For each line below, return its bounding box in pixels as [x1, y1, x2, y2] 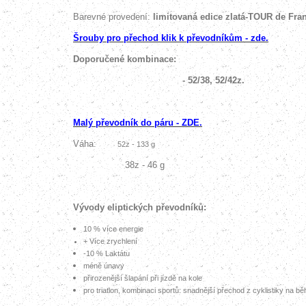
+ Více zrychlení [83, 237, 137, 245]
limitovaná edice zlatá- [153, 12, 248, 22]
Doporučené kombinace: [73, 54, 179, 64]
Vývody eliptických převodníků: [73, 202, 206, 212]
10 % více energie [83, 225, 143, 233]
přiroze [83, 274, 107, 282]
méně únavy [83, 262, 124, 270]
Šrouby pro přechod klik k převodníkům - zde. [73, 33, 268, 43]
